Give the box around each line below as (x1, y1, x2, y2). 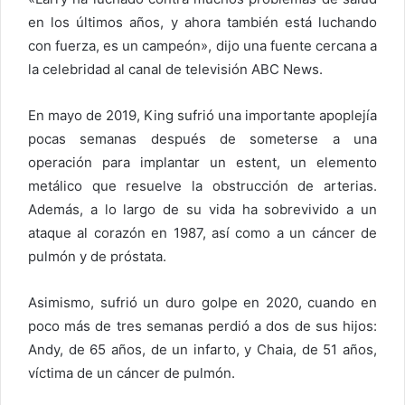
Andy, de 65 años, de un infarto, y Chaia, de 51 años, (28, 340, 377, 358)
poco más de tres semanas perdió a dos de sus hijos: (28, 316, 377, 334)
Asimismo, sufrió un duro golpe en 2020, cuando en (28, 293, 377, 311)
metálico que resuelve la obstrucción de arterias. (28, 176, 377, 194)
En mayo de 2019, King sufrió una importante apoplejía (28, 106, 377, 124)
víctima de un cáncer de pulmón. (28, 363, 235, 381)
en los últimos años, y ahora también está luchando (28, 13, 377, 31)
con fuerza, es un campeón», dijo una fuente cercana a (28, 36, 377, 54)
